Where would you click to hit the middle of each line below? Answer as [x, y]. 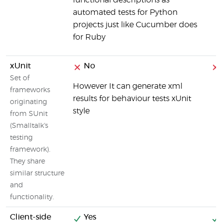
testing [21, 138]
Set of [20, 78]
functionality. [32, 197]
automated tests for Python [125, 12]
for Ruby [89, 37]
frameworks [30, 90]
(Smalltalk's [29, 126]
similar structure [37, 173]
